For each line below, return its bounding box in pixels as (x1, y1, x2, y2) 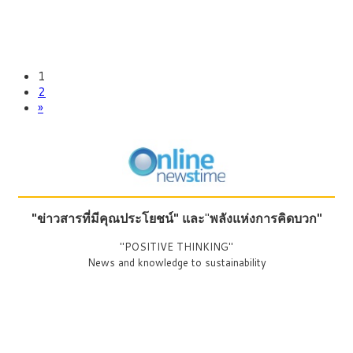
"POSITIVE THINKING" (120, 239, 233, 254)
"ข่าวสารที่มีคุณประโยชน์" (31, 208, 179, 227)
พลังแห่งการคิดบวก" (209, 208, 322, 227)
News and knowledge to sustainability (87, 255, 266, 269)
